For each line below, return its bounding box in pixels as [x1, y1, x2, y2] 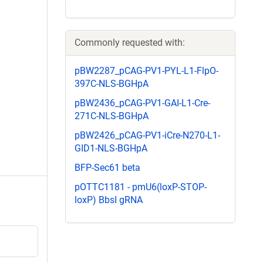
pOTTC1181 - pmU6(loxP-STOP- [75, 181, 207, 193]
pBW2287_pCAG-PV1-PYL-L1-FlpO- [75, 65, 218, 76]
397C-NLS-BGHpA [75, 77, 149, 89]
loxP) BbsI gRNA [75, 194, 143, 206]
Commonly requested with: [75, 36, 185, 48]
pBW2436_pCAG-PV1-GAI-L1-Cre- [75, 97, 210, 109]
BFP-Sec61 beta [75, 162, 140, 174]
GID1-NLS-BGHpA [75, 142, 147, 154]
